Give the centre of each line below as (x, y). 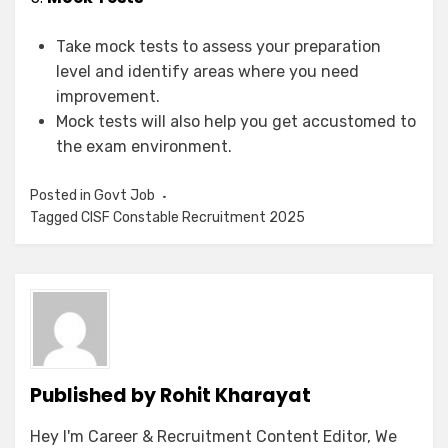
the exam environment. (144, 147)
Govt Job (124, 196)
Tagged (55, 218)
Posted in (62, 196)
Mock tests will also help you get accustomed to (236, 122)
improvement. (108, 97)
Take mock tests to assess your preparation (218, 47)
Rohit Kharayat (235, 396)
